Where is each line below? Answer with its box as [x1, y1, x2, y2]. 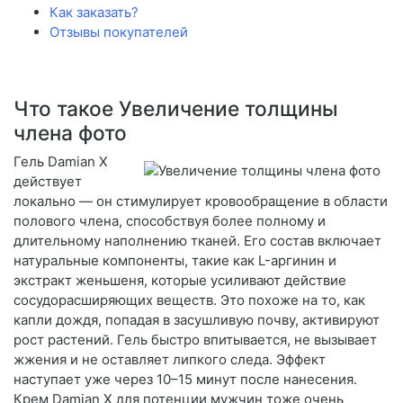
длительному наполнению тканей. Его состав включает [13, 231, 381, 249]
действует [13, 172, 82, 190]
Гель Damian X [13, 152, 108, 170]
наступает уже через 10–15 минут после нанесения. [13, 370, 357, 388]
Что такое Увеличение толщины [13, 95, 338, 121]
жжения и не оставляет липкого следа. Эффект [13, 350, 326, 368]
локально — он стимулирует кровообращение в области [13, 192, 388, 210]
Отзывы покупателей [49, 22, 188, 40]
